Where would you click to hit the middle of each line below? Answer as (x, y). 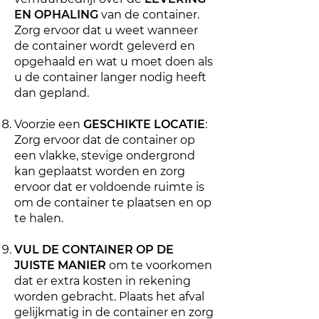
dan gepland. (52, 93)
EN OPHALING (56, 15)
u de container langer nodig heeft (110, 77)
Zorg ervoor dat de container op (105, 140)
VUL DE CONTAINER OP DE (94, 250)
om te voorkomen (159, 265)
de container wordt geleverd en (105, 46)
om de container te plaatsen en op (113, 203)
